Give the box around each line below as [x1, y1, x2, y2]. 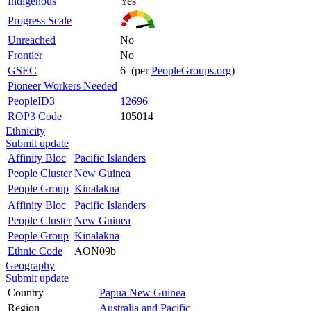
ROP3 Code [8, 110, 62, 122]
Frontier [8, 49, 42, 61]
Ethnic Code [8, 244, 62, 257]
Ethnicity [6, 124, 45, 137]
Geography [6, 259, 55, 271]
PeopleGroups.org [151, 64, 231, 76]
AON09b [74, 244, 116, 257]
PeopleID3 [8, 94, 55, 107]
